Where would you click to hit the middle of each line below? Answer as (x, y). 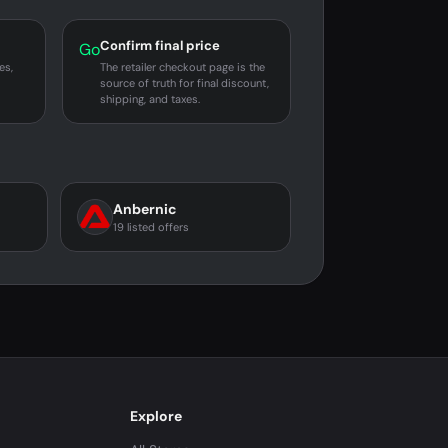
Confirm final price (160, 45)
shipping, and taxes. (150, 99)
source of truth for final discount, (185, 83)
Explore (156, 416)
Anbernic (144, 209)
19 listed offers (150, 227)
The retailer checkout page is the (183, 67)
